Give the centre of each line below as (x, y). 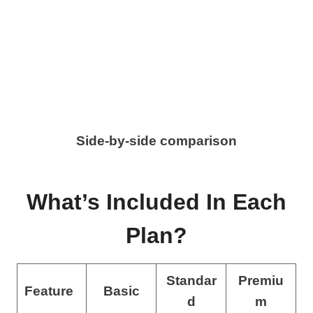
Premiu (261, 280)
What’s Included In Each (156, 202)
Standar (191, 280)
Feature (49, 291)
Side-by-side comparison (156, 140)
